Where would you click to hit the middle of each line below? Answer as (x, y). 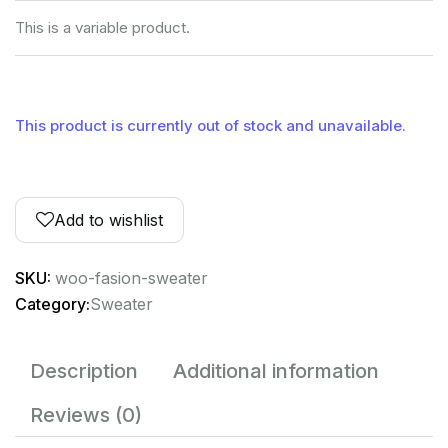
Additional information (276, 370)
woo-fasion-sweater (131, 277)
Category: (52, 303)
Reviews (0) (86, 414)
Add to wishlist (108, 219)
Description (84, 370)
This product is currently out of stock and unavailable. (210, 125)
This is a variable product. (102, 27)
